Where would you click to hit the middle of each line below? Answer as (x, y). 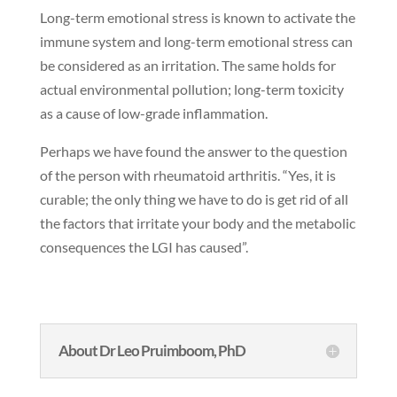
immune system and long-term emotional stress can (196, 42)
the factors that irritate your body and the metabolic (197, 223)
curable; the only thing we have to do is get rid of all (194, 199)
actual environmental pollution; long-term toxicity (191, 90)
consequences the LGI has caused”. (144, 247)
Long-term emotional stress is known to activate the (197, 18)
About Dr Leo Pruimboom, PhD (152, 351)
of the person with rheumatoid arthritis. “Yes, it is (187, 175)
